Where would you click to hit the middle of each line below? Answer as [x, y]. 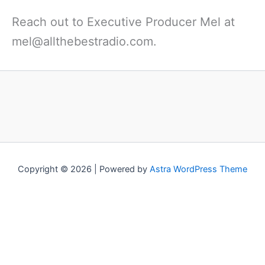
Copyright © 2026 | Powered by [84, 169]
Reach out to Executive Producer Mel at [123, 22]
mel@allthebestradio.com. [84, 41]
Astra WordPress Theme [198, 169]
